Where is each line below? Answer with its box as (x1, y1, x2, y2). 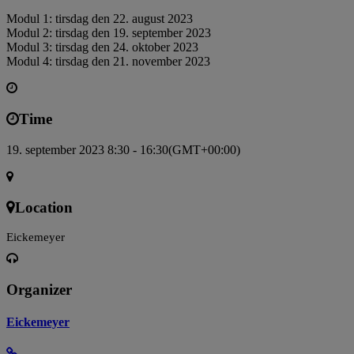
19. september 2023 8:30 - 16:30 (6, 142, 168, 156)
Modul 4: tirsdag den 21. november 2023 (6, 55, 210, 69)
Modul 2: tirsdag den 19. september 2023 (6, 26, 211, 40)
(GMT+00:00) (168, 142, 240, 156)
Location (15, 198, 73, 216)
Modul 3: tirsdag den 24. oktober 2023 (6, 40, 198, 55)
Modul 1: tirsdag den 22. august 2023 (6, 12, 193, 26)
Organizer (6, 281, 72, 299)
